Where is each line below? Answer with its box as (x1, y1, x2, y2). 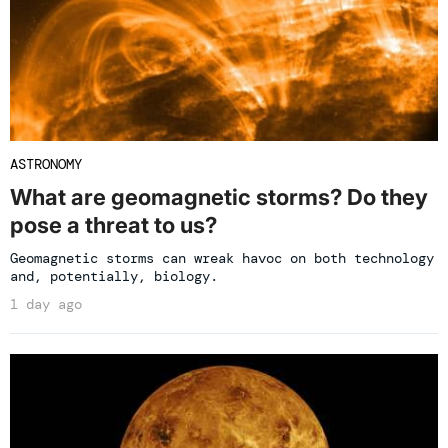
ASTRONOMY (10, 155, 82, 174)
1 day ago (10, 295, 82, 314)
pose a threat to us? (10, 212, 217, 239)
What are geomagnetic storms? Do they (10, 184, 428, 211)
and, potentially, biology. (10, 267, 218, 286)
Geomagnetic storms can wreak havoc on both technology (10, 249, 434, 268)
